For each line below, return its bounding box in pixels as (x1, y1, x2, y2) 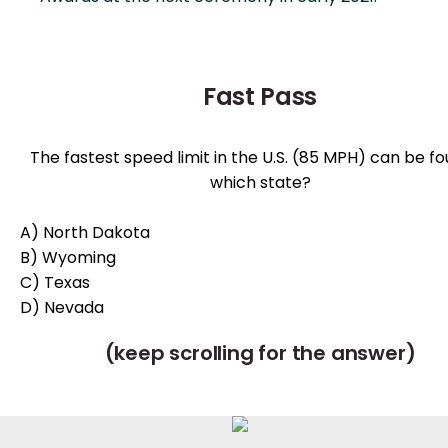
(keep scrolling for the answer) (104, 339, 416, 367)
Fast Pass (203, 80, 317, 113)
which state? (209, 171, 311, 194)
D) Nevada (20, 296, 104, 319)
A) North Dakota (20, 221, 150, 244)
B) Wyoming (20, 246, 116, 269)
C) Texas (20, 271, 90, 294)
